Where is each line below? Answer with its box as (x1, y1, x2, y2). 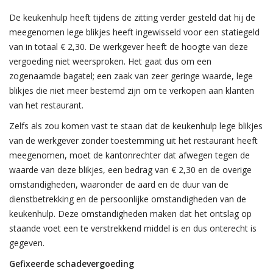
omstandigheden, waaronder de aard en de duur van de (9, 179, 229, 190)
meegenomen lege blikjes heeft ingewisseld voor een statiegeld (9, 26, 260, 38)
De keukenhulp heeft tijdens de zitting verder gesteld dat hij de (9, 12, 255, 23)
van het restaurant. (9, 99, 83, 111)
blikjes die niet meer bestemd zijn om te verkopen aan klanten (9, 85, 254, 96)
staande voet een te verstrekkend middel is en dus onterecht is (9, 222, 257, 234)
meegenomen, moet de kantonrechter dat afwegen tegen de (9, 149, 250, 161)
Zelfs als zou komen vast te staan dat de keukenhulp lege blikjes (9, 120, 263, 132)
